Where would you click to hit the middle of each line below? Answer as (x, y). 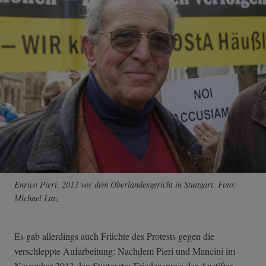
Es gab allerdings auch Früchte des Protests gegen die (114, 236)
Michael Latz (37, 198)
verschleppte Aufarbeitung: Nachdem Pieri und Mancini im (125, 251)
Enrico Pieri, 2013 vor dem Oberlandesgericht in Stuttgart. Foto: (125, 185)
